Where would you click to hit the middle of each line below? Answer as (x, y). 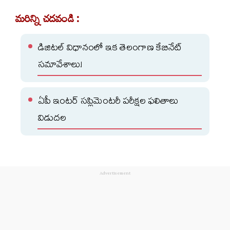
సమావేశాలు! (60, 66)
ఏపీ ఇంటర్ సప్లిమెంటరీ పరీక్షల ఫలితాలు (108, 102)
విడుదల (52, 119)
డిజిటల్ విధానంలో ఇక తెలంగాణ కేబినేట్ (110, 49)
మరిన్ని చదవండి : (47, 21)
